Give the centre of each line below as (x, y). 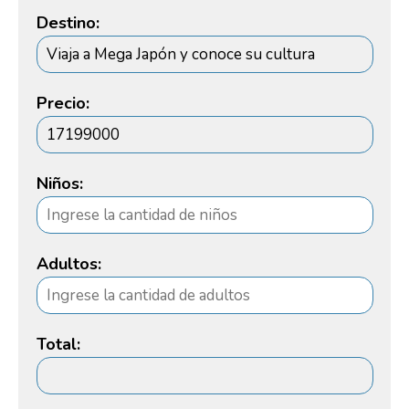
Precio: (63, 103)
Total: (58, 344)
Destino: (68, 22)
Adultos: (68, 263)
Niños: (59, 183)
